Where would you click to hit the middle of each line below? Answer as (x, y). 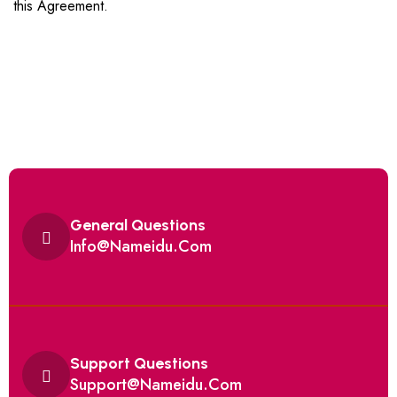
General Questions (138, 225)
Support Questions (139, 363)
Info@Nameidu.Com (141, 246)
